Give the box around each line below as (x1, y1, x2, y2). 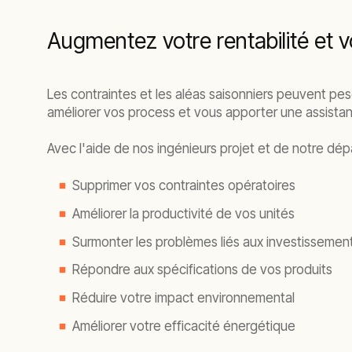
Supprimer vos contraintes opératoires (72, 178, 295, 193)
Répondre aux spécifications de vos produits (72, 262, 332, 278)
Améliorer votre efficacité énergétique (72, 317, 295, 334)
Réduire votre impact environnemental (72, 290, 295, 306)
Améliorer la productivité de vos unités (72, 205, 295, 222)
